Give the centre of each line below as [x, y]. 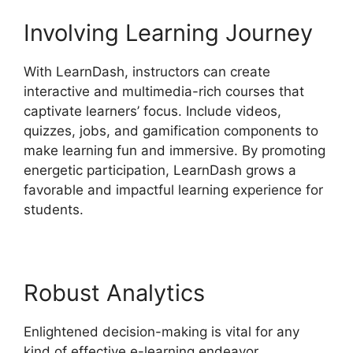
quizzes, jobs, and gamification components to [171, 130]
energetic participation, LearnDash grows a [160, 170]
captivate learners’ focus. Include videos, [152, 111]
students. [54, 209]
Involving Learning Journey [168, 32]
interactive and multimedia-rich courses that [164, 91]
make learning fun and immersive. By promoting [175, 150]
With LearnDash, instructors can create [147, 71]
